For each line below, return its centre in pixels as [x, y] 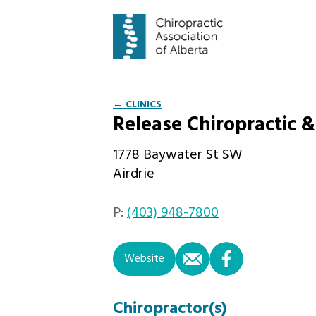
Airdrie [134, 175]
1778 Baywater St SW [177, 156]
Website [144, 259]
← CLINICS [137, 104]
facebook [290, 254]
